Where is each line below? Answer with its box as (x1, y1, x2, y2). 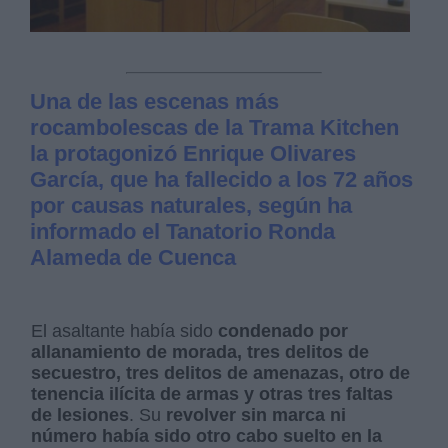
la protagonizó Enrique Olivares (30, 141, 357, 167)
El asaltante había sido (31, 321, 219, 342)
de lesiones (31, 405, 130, 426)
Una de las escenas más (30, 89, 280, 115)
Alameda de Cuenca (30, 245, 237, 271)
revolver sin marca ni (166, 405, 347, 426)
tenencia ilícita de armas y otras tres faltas (31, 384, 394, 405)
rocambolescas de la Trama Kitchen (30, 115, 400, 141)
